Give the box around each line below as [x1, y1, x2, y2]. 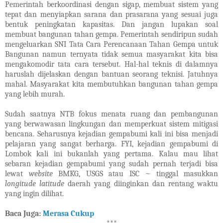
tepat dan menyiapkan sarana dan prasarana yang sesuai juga [5, 10, 218, 19]
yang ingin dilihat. [5, 189, 64, 199]
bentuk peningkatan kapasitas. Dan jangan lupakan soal [5, 20, 218, 29]
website [28, 169, 53, 179]
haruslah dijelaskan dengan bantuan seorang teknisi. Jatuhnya [5, 70, 218, 79]
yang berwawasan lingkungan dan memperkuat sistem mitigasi [5, 119, 218, 129]
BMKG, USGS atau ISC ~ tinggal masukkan [52, 169, 218, 179]
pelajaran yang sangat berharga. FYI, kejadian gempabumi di [5, 139, 218, 149]
